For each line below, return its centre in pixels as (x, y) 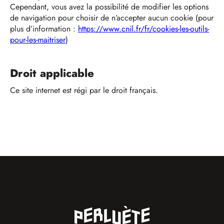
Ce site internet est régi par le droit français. (85, 90)
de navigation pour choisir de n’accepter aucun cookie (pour (112, 18)
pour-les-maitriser (38, 40)
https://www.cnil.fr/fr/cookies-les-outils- (143, 29)
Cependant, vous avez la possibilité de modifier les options (109, 7)
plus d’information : (44, 29)
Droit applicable (54, 73)
